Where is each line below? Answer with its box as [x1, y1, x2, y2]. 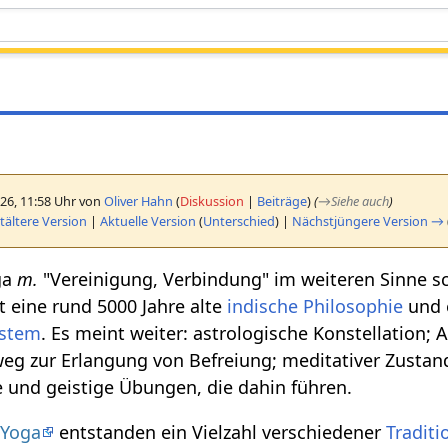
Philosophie [303, 293, 404, 318]
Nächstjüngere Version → [292, 211, 445, 230]
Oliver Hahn [104, 191, 174, 210]
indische [227, 293, 299, 318]
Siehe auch [331, 191, 390, 210]
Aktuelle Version [100, 211, 197, 230]
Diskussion [180, 191, 245, 210]
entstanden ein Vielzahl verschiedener [54, 419, 387, 444]
